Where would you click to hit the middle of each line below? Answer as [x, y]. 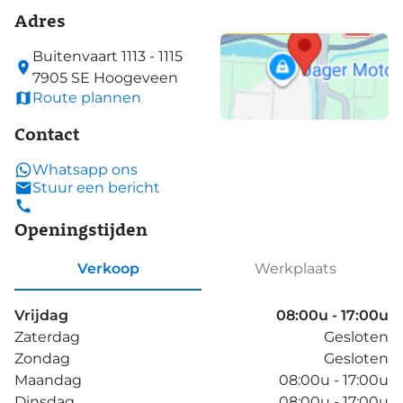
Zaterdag [47, 336]
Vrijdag [41, 315]
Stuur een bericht [96, 188]
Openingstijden [81, 228]
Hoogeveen [136, 77]
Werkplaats [295, 269]
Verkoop [108, 269]
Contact [47, 132]
